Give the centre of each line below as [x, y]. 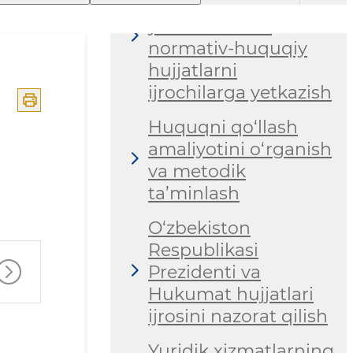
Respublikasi [203, 251]
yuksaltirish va [210, 27]
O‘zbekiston [199, 229]
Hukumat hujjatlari [231, 295]
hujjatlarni [193, 71]
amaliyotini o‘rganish [240, 150]
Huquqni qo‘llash [223, 128]
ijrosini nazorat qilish [238, 317]
